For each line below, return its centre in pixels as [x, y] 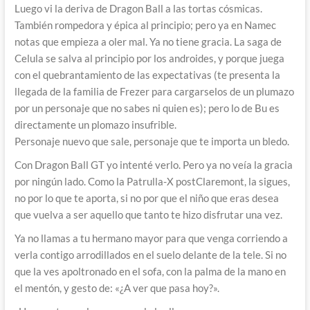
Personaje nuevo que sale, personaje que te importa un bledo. [152, 142]
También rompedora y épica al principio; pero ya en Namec [145, 25]
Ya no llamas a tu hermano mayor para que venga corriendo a [151, 238]
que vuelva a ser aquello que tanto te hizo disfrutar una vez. [148, 215]
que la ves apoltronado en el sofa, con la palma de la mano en [150, 272]
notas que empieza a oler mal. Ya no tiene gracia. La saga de [148, 42]
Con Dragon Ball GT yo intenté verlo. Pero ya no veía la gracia [153, 165]
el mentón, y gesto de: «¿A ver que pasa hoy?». [117, 288]
